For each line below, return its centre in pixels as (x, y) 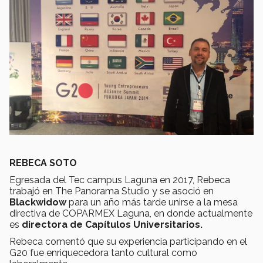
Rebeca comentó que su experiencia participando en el (128, 242)
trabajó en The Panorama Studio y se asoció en (112, 191)
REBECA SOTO (43, 163)
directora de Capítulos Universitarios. (112, 225)
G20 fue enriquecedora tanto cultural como (103, 253)
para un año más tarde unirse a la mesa (153, 203)
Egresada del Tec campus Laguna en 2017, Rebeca (120, 180)
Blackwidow (39, 203)
